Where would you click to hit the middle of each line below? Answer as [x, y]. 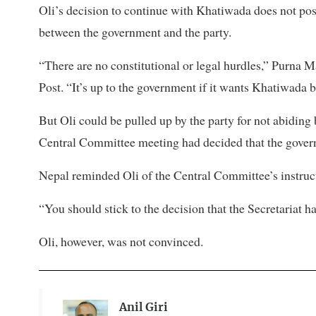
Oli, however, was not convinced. [121, 241]
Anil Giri [143, 307]
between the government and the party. [135, 31]
